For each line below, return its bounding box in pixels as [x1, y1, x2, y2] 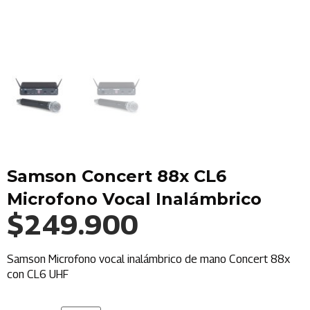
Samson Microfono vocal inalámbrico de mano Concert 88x [7, 252, 290, 266]
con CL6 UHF [7, 267, 69, 281]
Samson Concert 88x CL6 [7, 165, 226, 186]
